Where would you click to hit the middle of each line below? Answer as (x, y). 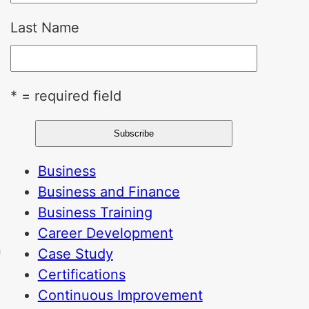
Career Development (105, 233)
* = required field (66, 96)
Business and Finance (109, 192)
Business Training (95, 212)
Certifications (81, 275)
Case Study (75, 254)
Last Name (44, 28)
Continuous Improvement (120, 295)
